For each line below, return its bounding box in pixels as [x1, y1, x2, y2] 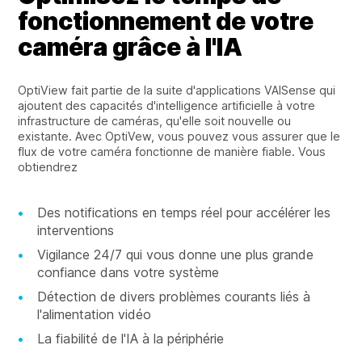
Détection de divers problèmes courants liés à [37, 288, 311, 305]
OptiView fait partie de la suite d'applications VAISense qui [18, 82, 336, 97]
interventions [37, 221, 115, 238]
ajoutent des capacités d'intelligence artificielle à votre [18, 98, 316, 112]
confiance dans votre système [37, 263, 220, 280]
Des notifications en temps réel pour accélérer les [37, 204, 331, 221]
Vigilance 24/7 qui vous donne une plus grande [37, 246, 314, 263]
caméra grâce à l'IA [18, 32, 243, 61]
